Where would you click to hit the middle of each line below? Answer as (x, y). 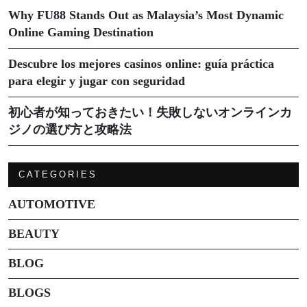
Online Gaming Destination (81, 32)
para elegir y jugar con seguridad (97, 81)
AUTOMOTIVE (52, 204)
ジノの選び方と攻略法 (70, 129)
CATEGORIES (58, 174)
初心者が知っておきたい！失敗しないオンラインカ (150, 112)
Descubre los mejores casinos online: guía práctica (141, 63)
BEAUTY (34, 233)
